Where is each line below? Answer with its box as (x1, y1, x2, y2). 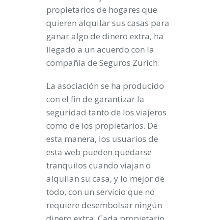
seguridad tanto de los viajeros (46, 107, 166, 118)
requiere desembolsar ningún (46, 199, 162, 211)
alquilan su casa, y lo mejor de (46, 173, 165, 185)
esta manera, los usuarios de (46, 133, 158, 145)
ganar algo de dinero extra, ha (46, 30, 164, 42)
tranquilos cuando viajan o (46, 160, 151, 171)
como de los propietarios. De (46, 120, 158, 132)
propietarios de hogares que (46, 4, 157, 16)
